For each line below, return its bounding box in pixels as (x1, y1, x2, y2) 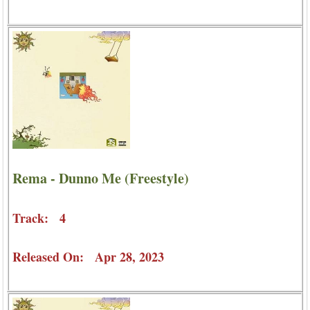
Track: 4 (12, 209, 66, 228)
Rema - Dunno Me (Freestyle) (12, 168, 189, 189)
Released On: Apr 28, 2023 (12, 248, 164, 266)
